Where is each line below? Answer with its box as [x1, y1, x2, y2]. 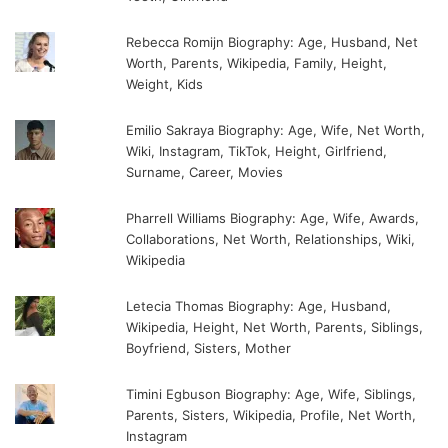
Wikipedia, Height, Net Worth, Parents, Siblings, [126, 318, 424, 335]
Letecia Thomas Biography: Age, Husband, [126, 297, 392, 314]
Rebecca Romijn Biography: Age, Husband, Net [126, 33, 419, 50]
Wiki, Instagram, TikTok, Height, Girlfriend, [126, 142, 388, 159]
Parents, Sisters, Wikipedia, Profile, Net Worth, [126, 406, 417, 423]
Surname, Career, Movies [126, 163, 284, 180]
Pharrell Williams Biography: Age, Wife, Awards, [126, 209, 420, 226]
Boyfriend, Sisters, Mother [126, 339, 292, 356]
